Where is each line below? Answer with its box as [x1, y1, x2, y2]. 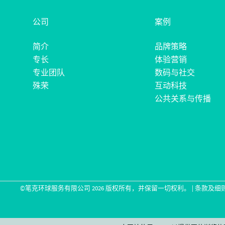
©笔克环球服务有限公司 [20, 184, 92, 192]
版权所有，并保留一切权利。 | [104, 184, 195, 192]
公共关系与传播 [154, 93, 211, 104]
